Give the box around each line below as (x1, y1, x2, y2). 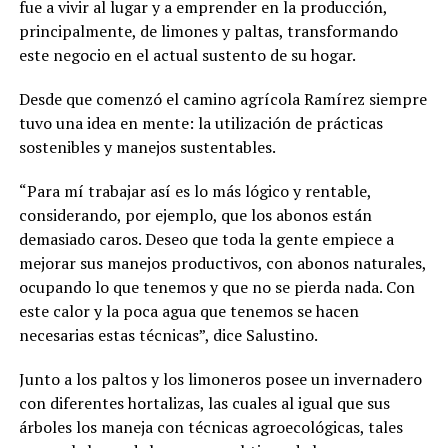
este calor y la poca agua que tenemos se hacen (18, 299, 359, 322)
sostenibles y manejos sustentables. (18, 135, 276, 158)
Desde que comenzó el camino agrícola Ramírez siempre (18, 87, 427, 110)
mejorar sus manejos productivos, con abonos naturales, (18, 251, 426, 274)
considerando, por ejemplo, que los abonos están (18, 203, 372, 226)
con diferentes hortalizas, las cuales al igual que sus (18, 391, 390, 414)
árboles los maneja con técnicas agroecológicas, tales (18, 415, 403, 438)
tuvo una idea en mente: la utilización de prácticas (18, 111, 383, 134)
